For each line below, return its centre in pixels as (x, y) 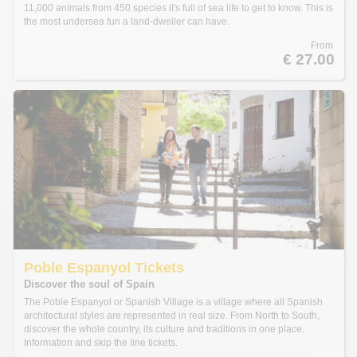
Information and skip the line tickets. (100, 343)
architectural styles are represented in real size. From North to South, (171, 316)
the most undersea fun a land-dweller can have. (126, 22)
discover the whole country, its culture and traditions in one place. (164, 329)
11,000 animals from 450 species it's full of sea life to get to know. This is (178, 8)
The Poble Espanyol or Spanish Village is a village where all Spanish (173, 302)
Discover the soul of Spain (89, 284)
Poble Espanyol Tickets (104, 267)
